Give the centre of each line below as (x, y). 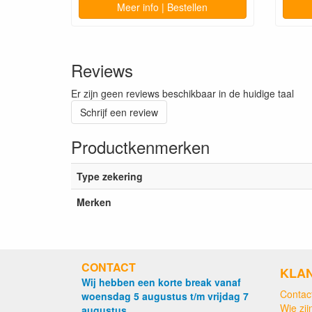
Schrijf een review (119, 112)
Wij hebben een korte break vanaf (161, 282)
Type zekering (110, 176)
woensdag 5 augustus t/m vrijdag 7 (165, 296)
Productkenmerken (140, 146)
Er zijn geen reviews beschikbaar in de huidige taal (182, 93)
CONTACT (109, 267)
